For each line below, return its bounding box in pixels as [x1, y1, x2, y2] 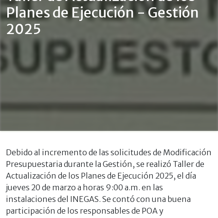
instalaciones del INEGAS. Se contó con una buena [6, 194, 191, 204]
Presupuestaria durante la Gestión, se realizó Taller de [6, 159, 204, 169]
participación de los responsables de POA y [6, 206, 163, 216]
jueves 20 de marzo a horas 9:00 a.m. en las [6, 182, 163, 193]
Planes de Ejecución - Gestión [6, 4, 199, 22]
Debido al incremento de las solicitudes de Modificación [6, 147, 212, 158]
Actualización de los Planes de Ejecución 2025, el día [6, 171, 196, 181]
